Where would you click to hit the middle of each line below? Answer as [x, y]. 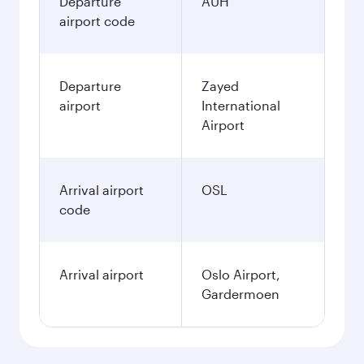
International [241, 105]
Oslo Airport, [241, 274]
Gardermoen [240, 294]
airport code [97, 21]
